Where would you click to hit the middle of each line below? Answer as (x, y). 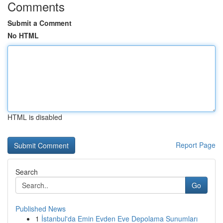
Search (27, 172)
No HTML (23, 35)
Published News (41, 209)
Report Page (196, 145)
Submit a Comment (40, 23)
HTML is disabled (35, 117)
